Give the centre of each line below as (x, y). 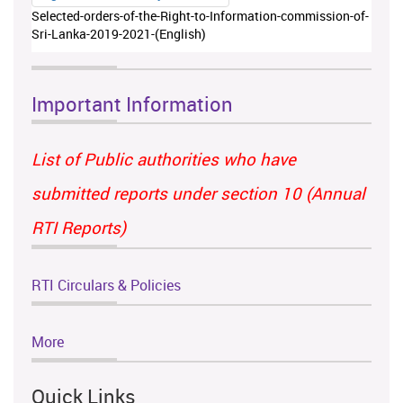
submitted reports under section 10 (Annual (198, 193)
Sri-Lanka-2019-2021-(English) (119, 33)
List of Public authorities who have (164, 158)
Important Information (132, 103)
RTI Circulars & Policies (106, 285)
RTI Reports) (79, 227)
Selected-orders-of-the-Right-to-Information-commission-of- (200, 15)
